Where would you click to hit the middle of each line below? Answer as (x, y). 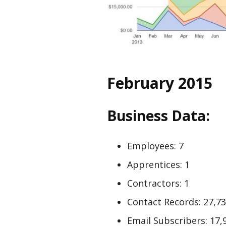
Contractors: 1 (158, 183)
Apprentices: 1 (158, 165)
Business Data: (158, 116)
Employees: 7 (155, 146)
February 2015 (160, 83)
